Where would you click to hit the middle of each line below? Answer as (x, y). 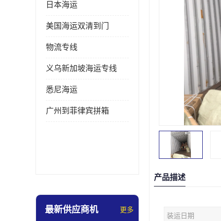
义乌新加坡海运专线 (81, 68)
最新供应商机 (72, 210)
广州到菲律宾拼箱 (77, 111)
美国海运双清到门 (77, 26)
